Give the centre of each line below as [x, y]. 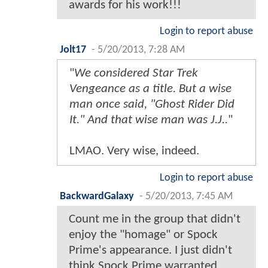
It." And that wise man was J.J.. [149, 120]
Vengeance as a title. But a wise [150, 89]
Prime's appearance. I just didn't [150, 250]
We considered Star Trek [136, 73]
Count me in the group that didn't [155, 219]
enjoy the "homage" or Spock [143, 234]
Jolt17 [73, 50]
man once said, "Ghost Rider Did [152, 104]
